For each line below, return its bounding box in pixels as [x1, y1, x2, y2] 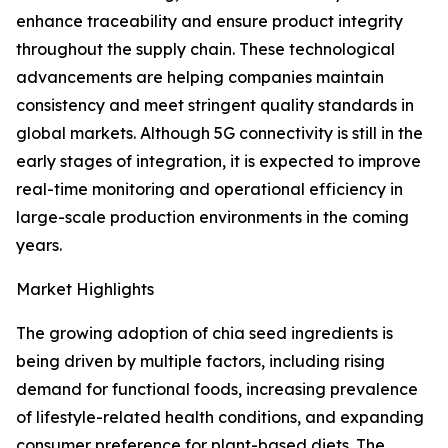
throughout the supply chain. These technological [16, 39, 395, 60]
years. [16, 235, 62, 256]
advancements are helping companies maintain [16, 67, 384, 88]
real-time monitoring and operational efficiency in [16, 179, 403, 200]
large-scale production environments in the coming [16, 207, 409, 228]
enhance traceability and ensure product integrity [16, 11, 403, 32]
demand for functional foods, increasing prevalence [16, 379, 418, 400]
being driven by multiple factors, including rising [16, 351, 385, 372]
